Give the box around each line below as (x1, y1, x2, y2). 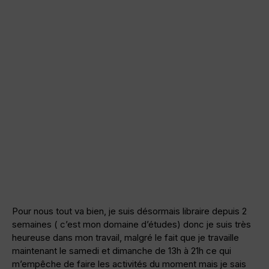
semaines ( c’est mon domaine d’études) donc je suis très (12, 219, 251, 231)
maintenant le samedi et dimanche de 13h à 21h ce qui (12, 245, 231, 257)
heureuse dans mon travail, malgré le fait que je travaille (12, 232, 239, 244)
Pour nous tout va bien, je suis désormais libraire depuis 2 (12, 205, 247, 217)
